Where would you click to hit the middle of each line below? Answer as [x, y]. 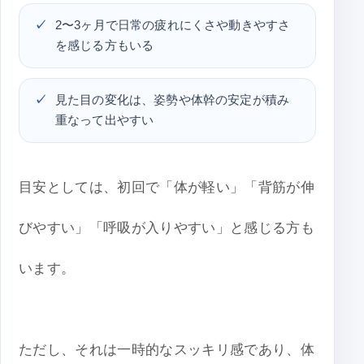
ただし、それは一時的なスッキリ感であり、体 [167, 350]
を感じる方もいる [105, 46]
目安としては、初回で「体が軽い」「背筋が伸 [167, 188]
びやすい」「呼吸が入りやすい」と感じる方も [167, 228]
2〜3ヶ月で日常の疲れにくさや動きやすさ [173, 26]
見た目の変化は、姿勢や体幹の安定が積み [173, 100]
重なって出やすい [105, 121]
